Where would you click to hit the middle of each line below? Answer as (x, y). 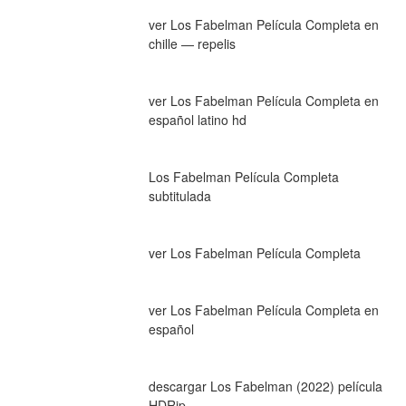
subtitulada (179, 195)
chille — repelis (192, 43)
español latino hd (197, 119)
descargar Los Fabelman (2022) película (265, 386)
